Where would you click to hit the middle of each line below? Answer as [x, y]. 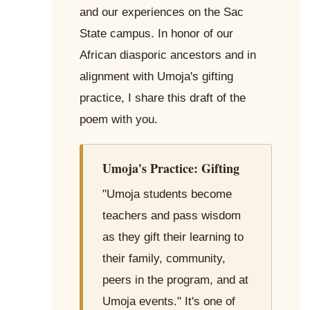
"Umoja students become [167, 194]
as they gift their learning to [173, 237]
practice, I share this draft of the [163, 98]
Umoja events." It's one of [169, 302]
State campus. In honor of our [156, 34]
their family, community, [164, 259]
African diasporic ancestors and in [168, 55]
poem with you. [119, 120]
